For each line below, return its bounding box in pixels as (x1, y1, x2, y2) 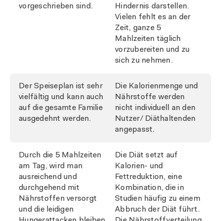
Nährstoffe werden (115, 93, 185, 101)
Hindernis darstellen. (115, 2, 189, 10)
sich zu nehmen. (115, 56, 173, 65)
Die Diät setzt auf (115, 151, 178, 159)
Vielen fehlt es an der (115, 13, 191, 21)
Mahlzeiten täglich (115, 35, 181, 43)
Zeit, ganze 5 (115, 24, 161, 32)
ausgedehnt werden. (19, 114, 91, 123)
